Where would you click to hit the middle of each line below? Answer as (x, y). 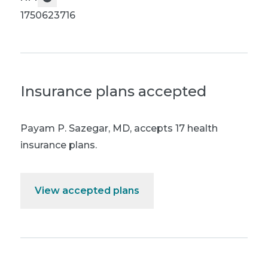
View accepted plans (87, 191)
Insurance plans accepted (113, 91)
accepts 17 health (175, 128)
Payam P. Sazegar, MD (75, 128)
